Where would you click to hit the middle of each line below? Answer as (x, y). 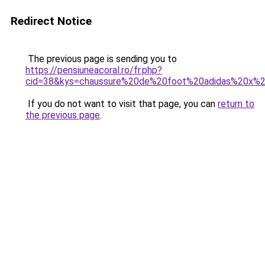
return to (236, 104)
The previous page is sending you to (101, 59)
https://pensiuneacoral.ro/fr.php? (94, 70)
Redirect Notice (51, 21)
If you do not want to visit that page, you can (122, 104)
